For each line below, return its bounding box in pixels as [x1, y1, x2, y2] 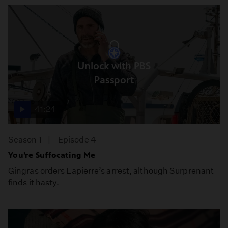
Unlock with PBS [77, 60, 151, 72]
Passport [94, 74, 134, 87]
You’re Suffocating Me [8, 150, 96, 160]
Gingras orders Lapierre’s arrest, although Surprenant [8, 165, 214, 176]
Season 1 [8, 134, 42, 145]
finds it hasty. [8, 177, 60, 187]
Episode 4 [58, 134, 96, 145]
